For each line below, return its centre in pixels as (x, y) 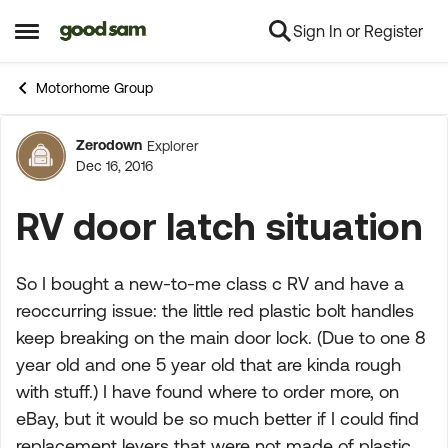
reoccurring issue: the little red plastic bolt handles (215, 310)
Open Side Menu (81, 38)
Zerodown (109, 145)
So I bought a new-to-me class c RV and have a (210, 283)
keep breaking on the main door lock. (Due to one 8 (221, 337)
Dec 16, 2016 (114, 166)
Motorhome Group (94, 88)
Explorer (173, 145)
